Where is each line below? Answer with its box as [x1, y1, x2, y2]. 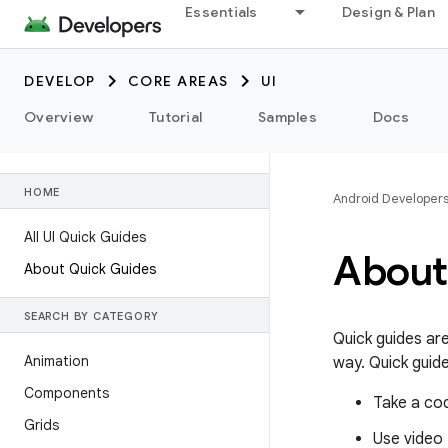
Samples [258, 108, 317, 126]
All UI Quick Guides [24, 228, 146, 246]
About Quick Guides [24, 260, 156, 278]
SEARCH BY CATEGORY [24, 309, 159, 323]
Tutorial [149, 108, 202, 126]
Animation [24, 352, 89, 370]
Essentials [185, 3, 258, 21]
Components [24, 384, 109, 402]
